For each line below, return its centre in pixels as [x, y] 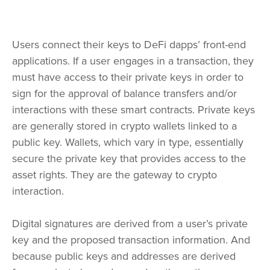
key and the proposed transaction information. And [131, 240]
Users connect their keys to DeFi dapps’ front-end [129, 45]
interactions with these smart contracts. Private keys [133, 110]
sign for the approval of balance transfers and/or [124, 94]
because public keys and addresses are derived [124, 256]
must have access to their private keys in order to [128, 77]
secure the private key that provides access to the [129, 159]
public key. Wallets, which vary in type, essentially [128, 143]
